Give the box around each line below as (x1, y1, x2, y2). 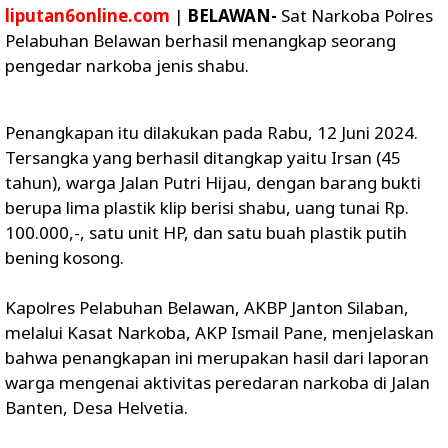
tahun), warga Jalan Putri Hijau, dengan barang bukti (5, 171, 421, 194)
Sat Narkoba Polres (277, 4, 433, 27)
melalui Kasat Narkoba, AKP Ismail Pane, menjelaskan (5, 321, 434, 344)
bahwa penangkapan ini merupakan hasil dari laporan (5, 346, 429, 369)
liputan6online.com (5, 4, 170, 27)
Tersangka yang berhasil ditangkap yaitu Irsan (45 (5, 146, 401, 169)
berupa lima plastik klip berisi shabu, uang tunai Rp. (5, 196, 409, 219)
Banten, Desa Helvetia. (5, 396, 188, 419)
